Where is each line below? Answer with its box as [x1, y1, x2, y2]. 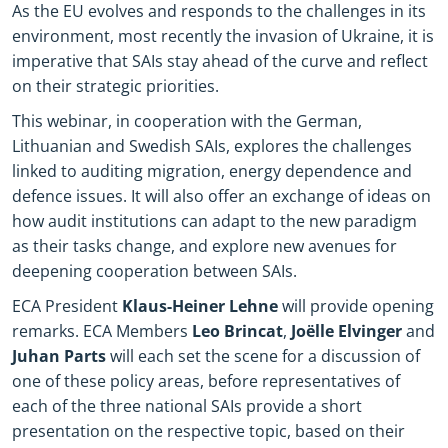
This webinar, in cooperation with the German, [12, 110, 362, 133]
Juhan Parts [12, 345, 106, 368]
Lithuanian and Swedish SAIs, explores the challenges [12, 135, 412, 158]
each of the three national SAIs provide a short [12, 395, 362, 418]
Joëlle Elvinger [291, 320, 402, 343]
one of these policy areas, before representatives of [12, 370, 400, 393]
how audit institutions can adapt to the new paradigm [12, 210, 417, 233]
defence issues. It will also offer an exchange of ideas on [12, 185, 431, 208]
